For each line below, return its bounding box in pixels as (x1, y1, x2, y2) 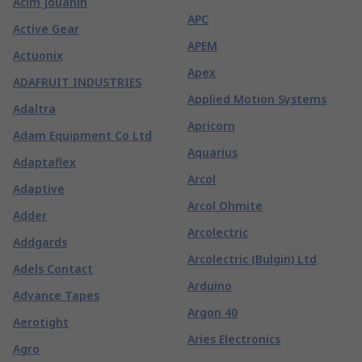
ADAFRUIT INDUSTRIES (13, 74, 141, 90)
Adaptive (13, 181, 65, 196)
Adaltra (13, 101, 56, 116)
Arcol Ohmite (187, 198, 263, 213)
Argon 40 (187, 305, 238, 320)
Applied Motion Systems (187, 91, 326, 107)
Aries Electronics (187, 331, 280, 347)
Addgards (13, 234, 67, 250)
